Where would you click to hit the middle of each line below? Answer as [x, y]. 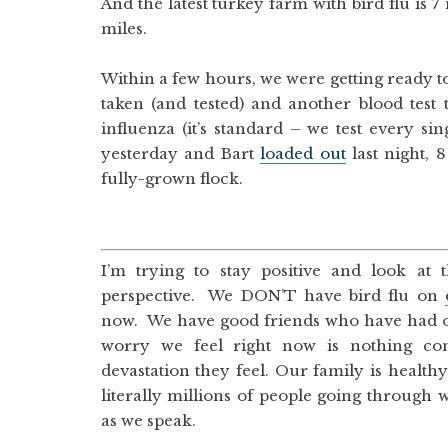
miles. [123, 28]
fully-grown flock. [171, 178]
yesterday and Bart [180, 153]
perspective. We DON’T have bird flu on [272, 295]
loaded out [303, 153]
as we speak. [148, 420]
